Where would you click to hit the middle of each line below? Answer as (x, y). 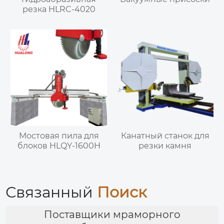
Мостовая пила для (59, 135)
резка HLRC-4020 (59, 9)
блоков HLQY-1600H (59, 145)
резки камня (165, 145)
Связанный (51, 192)
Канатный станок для (165, 135)
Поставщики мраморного (112, 215)
